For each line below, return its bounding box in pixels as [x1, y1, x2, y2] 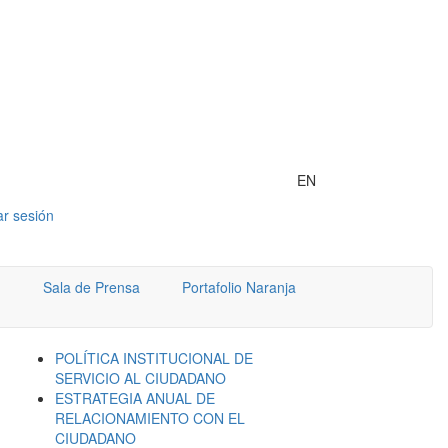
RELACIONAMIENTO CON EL [55, 408, 245, 428]
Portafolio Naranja [181, 277, 296, 297]
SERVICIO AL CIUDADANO [55, 368, 226, 388]
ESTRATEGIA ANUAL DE [55, 388, 215, 408]
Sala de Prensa [43, 277, 140, 297]
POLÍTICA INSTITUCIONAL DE [55, 348, 253, 368]
